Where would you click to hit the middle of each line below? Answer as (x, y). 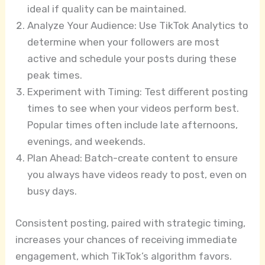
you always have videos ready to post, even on (137, 175)
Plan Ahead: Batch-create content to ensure (133, 158)
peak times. (55, 75)
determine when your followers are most (124, 42)
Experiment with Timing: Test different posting (138, 92)
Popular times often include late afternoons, (133, 125)
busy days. (52, 191)
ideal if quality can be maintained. (107, 9)
